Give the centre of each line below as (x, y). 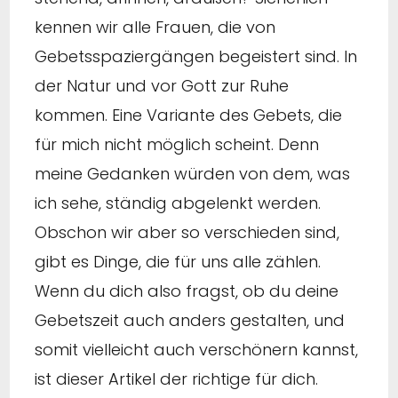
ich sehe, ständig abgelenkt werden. (178, 203)
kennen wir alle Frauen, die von (155, 27)
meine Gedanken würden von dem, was (192, 174)
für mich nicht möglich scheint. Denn (177, 144)
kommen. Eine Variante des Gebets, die (188, 115)
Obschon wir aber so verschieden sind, (187, 232)
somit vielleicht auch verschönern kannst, (196, 350)
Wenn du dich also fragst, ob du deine (187, 291)
